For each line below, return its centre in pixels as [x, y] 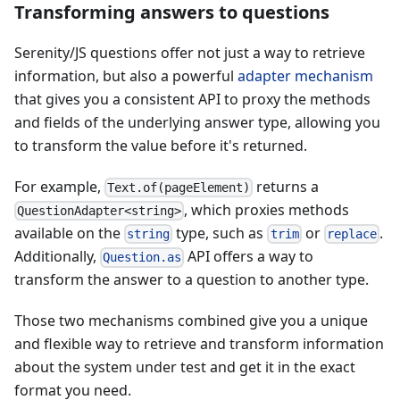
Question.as [142, 258]
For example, [59, 186]
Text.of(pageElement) [179, 187]
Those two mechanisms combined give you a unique [191, 321]
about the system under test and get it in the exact [185, 367]
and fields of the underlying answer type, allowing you [197, 122]
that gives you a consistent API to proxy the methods [192, 99]
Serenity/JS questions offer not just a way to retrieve [190, 52]
